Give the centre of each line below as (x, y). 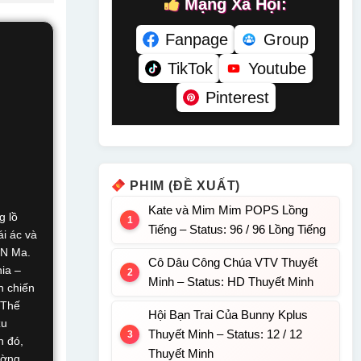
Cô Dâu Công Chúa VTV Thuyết (233, 262)
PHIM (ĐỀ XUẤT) (183, 186)
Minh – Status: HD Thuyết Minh (231, 282)
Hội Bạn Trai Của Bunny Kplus (228, 315)
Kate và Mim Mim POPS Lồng (228, 210)
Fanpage (197, 39)
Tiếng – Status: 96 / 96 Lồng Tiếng (237, 229)
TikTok (190, 68)
